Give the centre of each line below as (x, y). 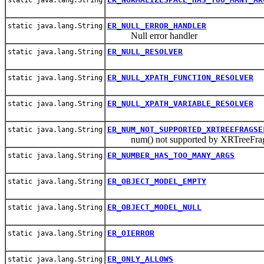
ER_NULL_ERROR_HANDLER (157, 25)
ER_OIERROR (131, 233)
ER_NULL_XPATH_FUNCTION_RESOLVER (180, 77)
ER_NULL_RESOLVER (145, 51)
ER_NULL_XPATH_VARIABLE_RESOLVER (180, 103)
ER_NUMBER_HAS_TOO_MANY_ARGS (171, 155)
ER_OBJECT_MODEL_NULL (154, 207)
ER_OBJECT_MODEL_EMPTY (157, 181)
